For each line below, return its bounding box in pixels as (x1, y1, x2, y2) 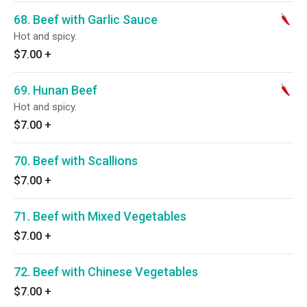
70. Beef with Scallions (14, 153, 138, 168)
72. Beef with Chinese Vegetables (14, 265, 198, 279)
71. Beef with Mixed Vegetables (14, 209, 186, 223)
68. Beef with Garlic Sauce (14, 12, 158, 27)
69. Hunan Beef (14, 83, 97, 97)
